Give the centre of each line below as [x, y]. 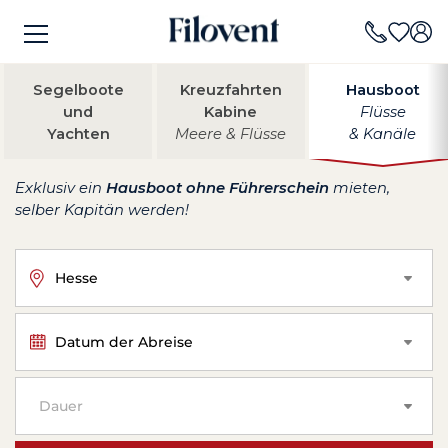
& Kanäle [383, 133]
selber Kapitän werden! [102, 210]
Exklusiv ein [60, 188]
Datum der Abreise [124, 341]
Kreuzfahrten [230, 89]
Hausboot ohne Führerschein [217, 188]
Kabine [231, 111]
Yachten [78, 133]
